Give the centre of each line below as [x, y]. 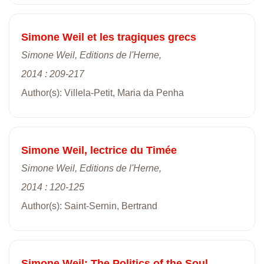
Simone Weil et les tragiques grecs [109, 37]
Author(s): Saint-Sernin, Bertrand [89, 206]
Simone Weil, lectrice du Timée [99, 150]
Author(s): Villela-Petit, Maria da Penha [103, 93]
